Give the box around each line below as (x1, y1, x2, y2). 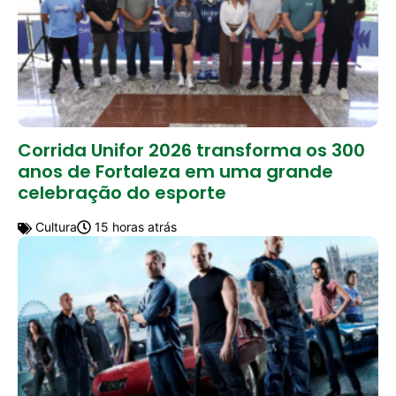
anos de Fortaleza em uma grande (18, 158, 333, 184)
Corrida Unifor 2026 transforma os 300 (18, 137, 365, 163)
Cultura (32, 218, 77, 234)
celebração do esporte (18, 179, 226, 205)
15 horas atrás (91, 218, 177, 234)
